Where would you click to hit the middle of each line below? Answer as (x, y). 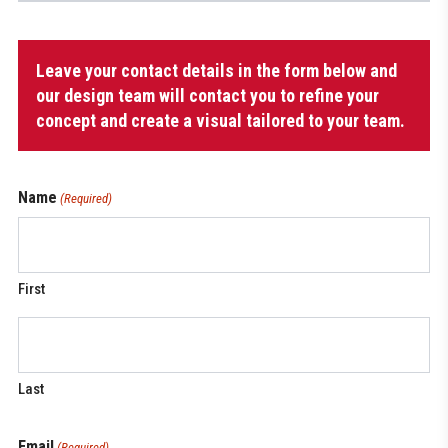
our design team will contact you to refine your (207, 96)
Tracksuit (47, 50)
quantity (42, 94)
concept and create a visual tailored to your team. (220, 121)
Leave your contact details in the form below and (216, 71)
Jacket (38, 72)
